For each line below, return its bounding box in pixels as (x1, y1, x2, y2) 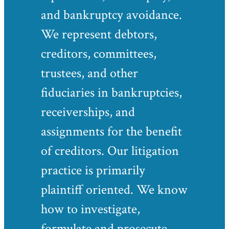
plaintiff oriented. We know (41, 181, 188, 198)
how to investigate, (41, 200, 140, 218)
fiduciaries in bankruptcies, (41, 84, 182, 101)
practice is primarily (41, 162, 145, 179)
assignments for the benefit (41, 123, 182, 140)
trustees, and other (41, 64, 138, 82)
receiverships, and (41, 103, 135, 121)
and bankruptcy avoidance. (41, 6, 182, 24)
